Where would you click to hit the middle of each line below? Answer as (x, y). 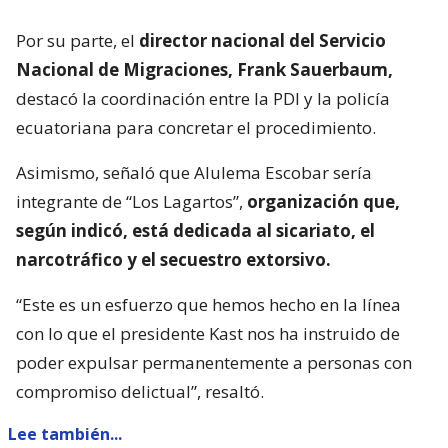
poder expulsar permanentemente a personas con (214, 362)
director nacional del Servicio (262, 40)
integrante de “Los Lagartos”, (131, 201)
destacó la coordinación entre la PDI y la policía (203, 98)
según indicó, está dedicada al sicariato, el (195, 230)
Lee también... (65, 433)
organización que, (323, 201)
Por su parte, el (77, 40)
